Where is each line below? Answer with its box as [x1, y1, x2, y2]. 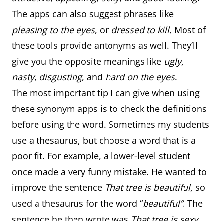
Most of [174, 24, 206, 36]
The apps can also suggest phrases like [12, 8, 174, 20]
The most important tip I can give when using [12, 87, 200, 99]
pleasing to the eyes [12, 24, 95, 36]
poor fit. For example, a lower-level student [12, 150, 190, 162]
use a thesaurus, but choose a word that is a [12, 134, 196, 146]
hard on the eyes [105, 71, 175, 83]
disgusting [39, 71, 82, 83]
